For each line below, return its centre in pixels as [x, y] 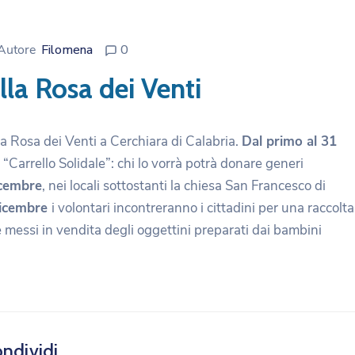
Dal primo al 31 [289, 141]
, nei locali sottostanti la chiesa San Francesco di [184, 185]
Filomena [67, 50]
